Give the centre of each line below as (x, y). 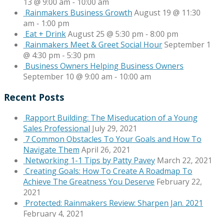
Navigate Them (51, 149)
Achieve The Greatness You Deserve (89, 181)
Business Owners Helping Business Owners (104, 66)
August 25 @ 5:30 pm (106, 34)
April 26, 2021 (106, 149)
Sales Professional (57, 128)
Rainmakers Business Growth (79, 13)
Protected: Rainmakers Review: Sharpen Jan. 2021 (114, 203)
